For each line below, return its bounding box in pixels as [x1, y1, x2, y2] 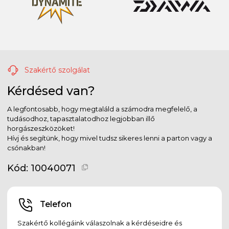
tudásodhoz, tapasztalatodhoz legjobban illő [7, 114, 155, 123]
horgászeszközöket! [7, 124, 75, 132]
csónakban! [7, 143, 45, 152]
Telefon [39, 199, 72, 209]
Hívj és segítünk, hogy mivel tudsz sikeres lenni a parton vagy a [7, 133, 212, 142]
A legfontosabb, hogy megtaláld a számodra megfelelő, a [7, 104, 197, 113]
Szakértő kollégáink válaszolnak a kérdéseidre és [17, 218, 182, 227]
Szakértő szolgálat [22, 65, 90, 75]
